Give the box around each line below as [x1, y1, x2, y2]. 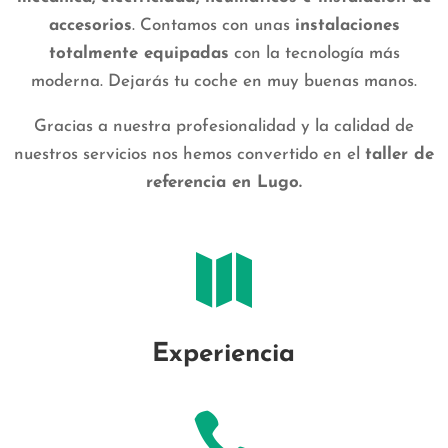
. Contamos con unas [131, 17, 295, 34]
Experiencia [152, 341, 296, 368]
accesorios [48, 17, 132, 34]
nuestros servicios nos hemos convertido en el [14, 146, 365, 163]
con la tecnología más [228, 45, 400, 62]
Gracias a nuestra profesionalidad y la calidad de [34, 118, 414, 135]
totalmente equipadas [48, 45, 229, 62]
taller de [365, 146, 434, 163]
